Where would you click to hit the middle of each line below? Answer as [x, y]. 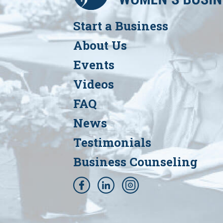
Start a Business [121, 26]
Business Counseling [135, 162]
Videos [94, 84]
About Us [100, 46]
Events [94, 65]
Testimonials [112, 143]
